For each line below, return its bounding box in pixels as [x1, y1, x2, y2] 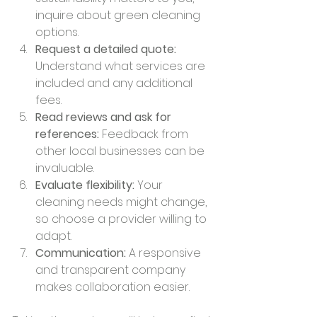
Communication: [35, 244, 126, 261]
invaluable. [35, 159, 94, 176]
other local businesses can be [35, 142, 207, 159]
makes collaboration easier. [35, 278, 190, 295]
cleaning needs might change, [35, 193, 209, 210]
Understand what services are [35, 57, 208, 74]
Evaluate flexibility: [35, 176, 134, 193]
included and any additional [35, 74, 195, 91]
